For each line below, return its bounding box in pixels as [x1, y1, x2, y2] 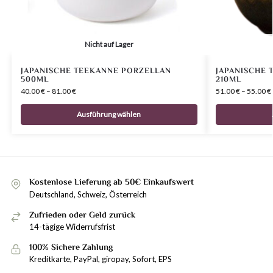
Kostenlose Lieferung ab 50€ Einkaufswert [29, 177, 194, 187]
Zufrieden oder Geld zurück [29, 209, 135, 219]
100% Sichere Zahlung [29, 242, 113, 252]
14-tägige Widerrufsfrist [29, 222, 115, 232]
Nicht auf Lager [84, 40, 133, 49]
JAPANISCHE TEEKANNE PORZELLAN [20, 66, 171, 76]
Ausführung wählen [77, 110, 141, 119]
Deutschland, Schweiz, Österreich [29, 189, 147, 199]
